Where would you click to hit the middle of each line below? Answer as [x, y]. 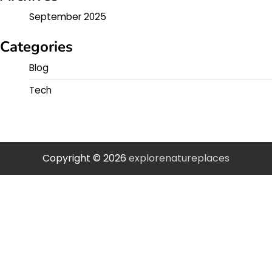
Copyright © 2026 [86, 158]
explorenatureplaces [179, 158]
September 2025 [68, 16]
